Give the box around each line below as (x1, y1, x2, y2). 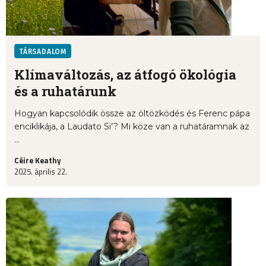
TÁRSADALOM (19, 47, 66, 56)
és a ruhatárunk (14, 83, 116, 100)
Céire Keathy (14, 154, 61, 167)
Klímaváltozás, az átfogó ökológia (14, 66, 236, 84)
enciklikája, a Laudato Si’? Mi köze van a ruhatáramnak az (14, 121, 249, 132)
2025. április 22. (14, 166, 67, 178)
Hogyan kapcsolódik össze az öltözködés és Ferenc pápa (14, 108, 250, 119)
